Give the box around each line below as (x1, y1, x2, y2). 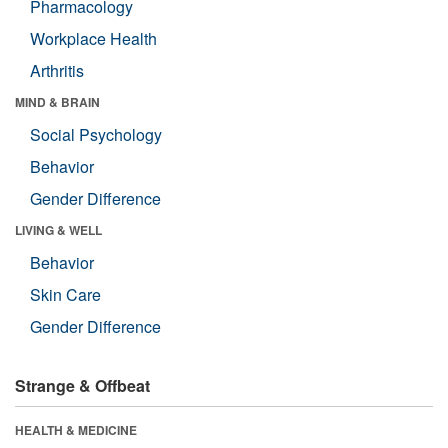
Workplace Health (30, 26, 157, 50)
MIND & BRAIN (15, 92, 100, 111)
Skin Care (30, 282, 101, 306)
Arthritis (30, 58, 84, 82)
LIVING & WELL (15, 220, 102, 239)
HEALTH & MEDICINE (15, 420, 137, 439)
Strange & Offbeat (15, 373, 150, 397)
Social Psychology (30, 122, 162, 146)
